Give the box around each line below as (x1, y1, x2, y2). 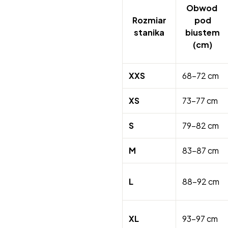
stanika (134, 27, 164, 38)
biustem (185, 27, 220, 38)
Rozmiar (132, 15, 166, 25)
